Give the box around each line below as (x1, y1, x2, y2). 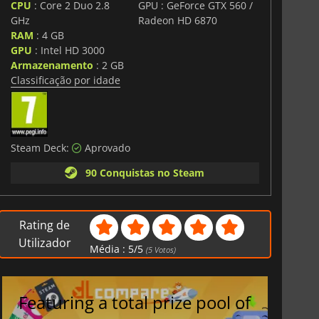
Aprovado (81, 140, 130, 155)
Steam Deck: (10, 140, 72, 155)
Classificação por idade (10, 73, 120, 87)
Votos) (152, 244, 177, 255)
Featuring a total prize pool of (19, 291, 251, 315)
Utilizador (18, 234, 71, 251)
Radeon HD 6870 (138, 13, 218, 27)
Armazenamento (10, 58, 93, 72)
